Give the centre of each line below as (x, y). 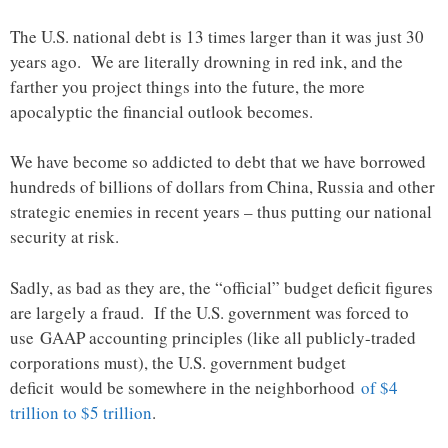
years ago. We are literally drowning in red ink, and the (206, 61)
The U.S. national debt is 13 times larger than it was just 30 (217, 36)
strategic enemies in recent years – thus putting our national (221, 212)
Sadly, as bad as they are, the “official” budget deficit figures (221, 287)
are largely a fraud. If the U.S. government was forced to (209, 312)
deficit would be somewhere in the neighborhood (185, 387)
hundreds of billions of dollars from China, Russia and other (222, 187)
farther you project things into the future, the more (187, 86)
